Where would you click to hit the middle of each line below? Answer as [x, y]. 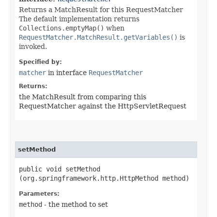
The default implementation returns [79, 19]
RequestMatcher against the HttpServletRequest [103, 106]
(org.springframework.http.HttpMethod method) [104, 178]
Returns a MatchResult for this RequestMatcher [101, 9]
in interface [67, 72]
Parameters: [39, 194]
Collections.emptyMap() [62, 28]
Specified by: [40, 62]
